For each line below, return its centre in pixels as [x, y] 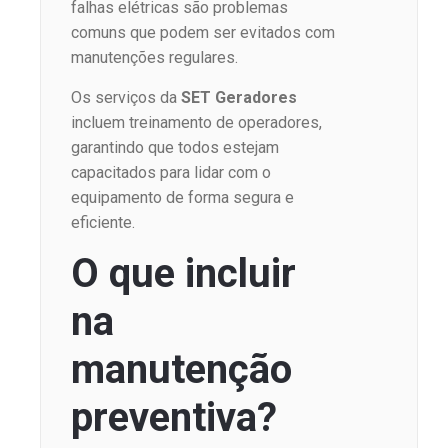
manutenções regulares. [154, 57]
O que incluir [183, 273]
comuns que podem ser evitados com [203, 32]
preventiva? [174, 417]
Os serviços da [126, 97]
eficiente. [103, 222]
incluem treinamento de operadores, [196, 122]
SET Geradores [239, 97]
